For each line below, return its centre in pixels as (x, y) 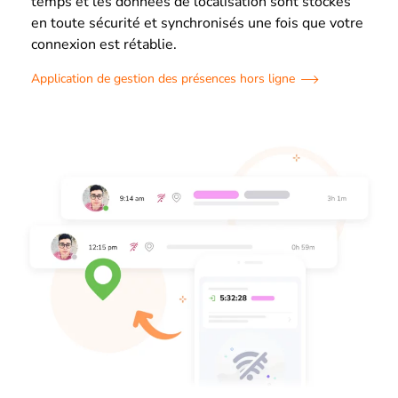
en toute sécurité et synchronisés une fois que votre (197, 24)
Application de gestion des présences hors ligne (163, 79)
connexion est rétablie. (104, 45)
